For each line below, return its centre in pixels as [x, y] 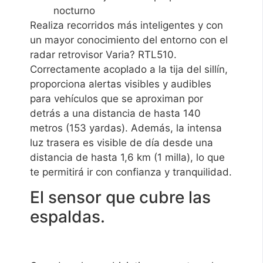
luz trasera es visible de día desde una [122, 142]
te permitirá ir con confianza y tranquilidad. [131, 172]
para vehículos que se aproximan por [117, 98]
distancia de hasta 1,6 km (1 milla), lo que [128, 157]
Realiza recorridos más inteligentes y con [127, 25]
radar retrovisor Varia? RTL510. [104, 54]
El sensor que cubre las [121, 197]
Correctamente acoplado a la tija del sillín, [129, 69]
